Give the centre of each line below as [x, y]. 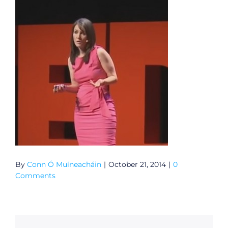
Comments [35, 176]
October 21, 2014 [137, 165]
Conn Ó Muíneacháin [64, 165]
